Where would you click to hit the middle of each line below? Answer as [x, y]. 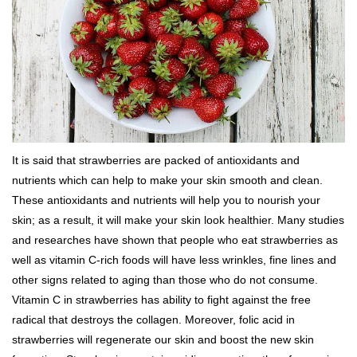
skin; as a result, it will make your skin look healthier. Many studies [178, 220]
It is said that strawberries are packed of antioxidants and [156, 161]
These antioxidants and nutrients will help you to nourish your [166, 200]
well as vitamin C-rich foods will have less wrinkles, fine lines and [174, 260]
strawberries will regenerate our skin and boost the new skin [163, 340]
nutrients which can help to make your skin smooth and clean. [167, 180]
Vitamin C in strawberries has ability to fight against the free [161, 300]
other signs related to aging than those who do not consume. [165, 280]
